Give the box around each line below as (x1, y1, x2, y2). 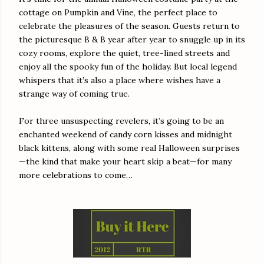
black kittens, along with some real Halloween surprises (19, 142, 240, 153)
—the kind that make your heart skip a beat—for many (19, 156, 232, 167)
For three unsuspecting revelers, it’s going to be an (19, 115, 224, 126)
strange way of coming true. (19, 88, 130, 99)
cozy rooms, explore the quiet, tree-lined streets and (19, 47, 230, 58)
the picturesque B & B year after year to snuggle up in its (19, 34, 245, 45)
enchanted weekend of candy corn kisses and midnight (19, 128, 232, 140)
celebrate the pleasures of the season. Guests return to (19, 20, 240, 31)
